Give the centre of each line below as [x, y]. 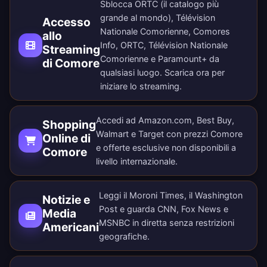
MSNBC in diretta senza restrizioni [167, 223]
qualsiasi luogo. [132, 73]
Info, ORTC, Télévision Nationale [164, 45]
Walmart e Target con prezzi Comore [169, 134]
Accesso [66, 22]
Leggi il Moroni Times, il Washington [171, 195]
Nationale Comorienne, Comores [165, 32]
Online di [66, 138]
